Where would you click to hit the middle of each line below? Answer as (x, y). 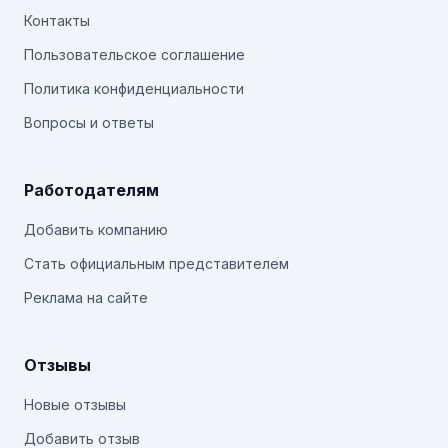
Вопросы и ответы (89, 122)
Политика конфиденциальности (134, 88)
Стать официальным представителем (156, 263)
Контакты (57, 20)
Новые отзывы (75, 404)
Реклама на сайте (86, 297)
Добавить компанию (96, 229)
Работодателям (91, 190)
